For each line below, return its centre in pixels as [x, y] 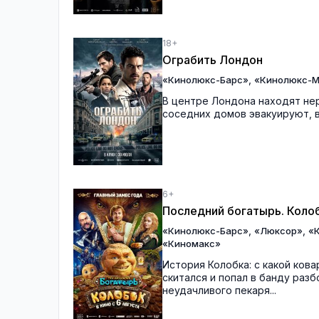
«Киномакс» [192, 243]
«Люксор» [278, 230]
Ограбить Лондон [213, 60]
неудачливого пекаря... [219, 290]
